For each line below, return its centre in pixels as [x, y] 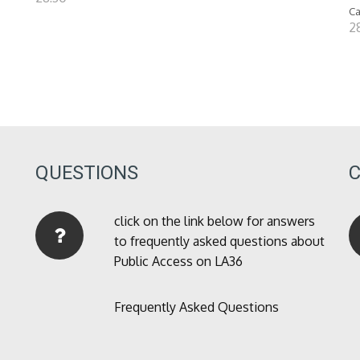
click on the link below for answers [214, 221]
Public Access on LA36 [178, 262]
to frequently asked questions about [219, 241]
